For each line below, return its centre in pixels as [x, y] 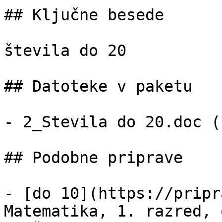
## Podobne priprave [93, 158]
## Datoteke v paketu [98, 86]
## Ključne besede [84, 15]
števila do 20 [65, 51]
